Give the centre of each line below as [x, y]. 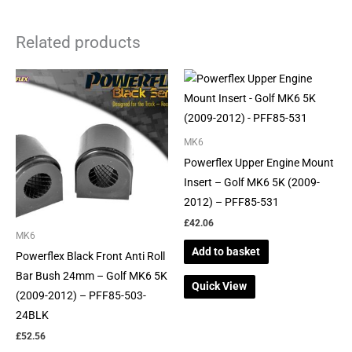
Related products [78, 43]
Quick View [220, 286]
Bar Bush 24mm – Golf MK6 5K [92, 275]
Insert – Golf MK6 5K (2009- [252, 182]
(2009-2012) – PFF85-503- [81, 295]
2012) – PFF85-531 [231, 202]
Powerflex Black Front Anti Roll [90, 256]
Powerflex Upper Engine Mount [259, 162]
